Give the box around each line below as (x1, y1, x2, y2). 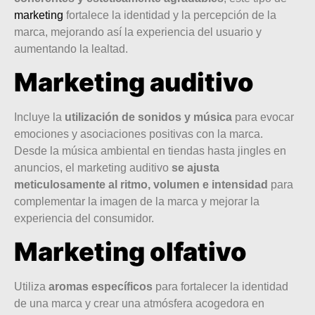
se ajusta (172, 161, 219, 174)
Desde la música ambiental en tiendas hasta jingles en (14, 144, 286, 157)
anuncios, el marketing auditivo (14, 161, 172, 174)
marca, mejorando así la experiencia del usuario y (14, 25, 262, 38)
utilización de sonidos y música (65, 110, 232, 123)
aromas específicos (49, 281, 155, 293)
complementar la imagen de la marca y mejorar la (14, 195, 259, 207)
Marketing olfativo (14, 236, 247, 268)
